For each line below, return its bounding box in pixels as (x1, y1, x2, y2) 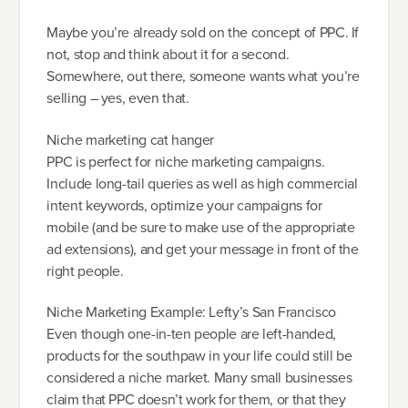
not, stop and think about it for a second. (46, 44, 290, 66)
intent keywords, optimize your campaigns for (46, 194, 322, 216)
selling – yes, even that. (46, 87, 189, 109)
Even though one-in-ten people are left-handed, (46, 323, 336, 345)
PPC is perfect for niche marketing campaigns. (46, 150, 325, 172)
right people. (46, 260, 124, 281)
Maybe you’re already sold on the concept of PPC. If (46, 22, 360, 44)
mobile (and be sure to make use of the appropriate (46, 216, 355, 238)
